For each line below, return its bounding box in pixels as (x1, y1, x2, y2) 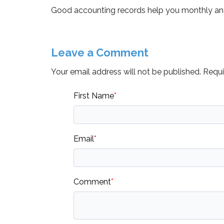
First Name (73, 90, 114, 100)
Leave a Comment (51, 45, 148, 59)
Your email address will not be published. (51, 66, 201, 76)
